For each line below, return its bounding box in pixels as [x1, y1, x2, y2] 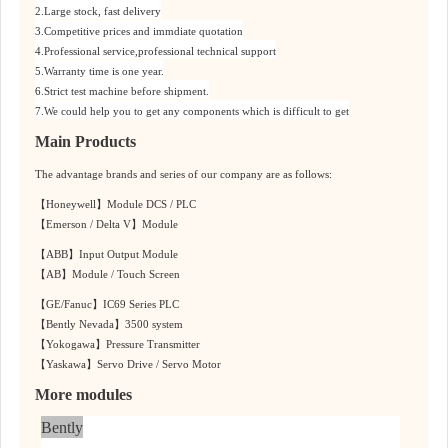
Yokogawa [46, 338, 95, 351]
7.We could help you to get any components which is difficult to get [35, 105, 349, 118]
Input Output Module [79, 248, 178, 261]
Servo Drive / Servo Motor [97, 358, 221, 371]
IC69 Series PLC [103, 298, 179, 311]
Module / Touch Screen [72, 268, 180, 281]
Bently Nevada [46, 318, 114, 331]
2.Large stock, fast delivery [35, 5, 161, 18]
